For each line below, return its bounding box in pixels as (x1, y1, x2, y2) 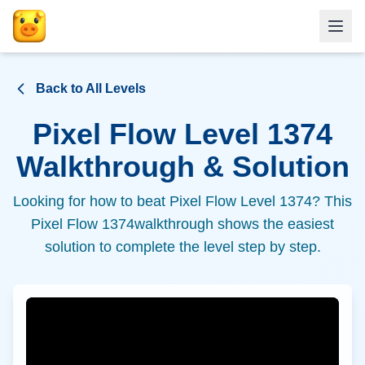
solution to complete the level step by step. (44, 239, 321, 255)
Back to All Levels (36, 81, 146, 95)
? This (312, 193, 352, 209)
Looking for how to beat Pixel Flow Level (13, 193, 279, 209)
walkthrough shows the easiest (134, 216, 334, 232)
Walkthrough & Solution (15, 150, 350, 183)
